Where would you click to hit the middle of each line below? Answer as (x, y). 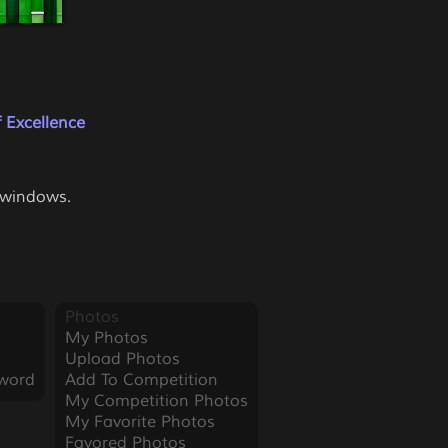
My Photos (106, 338)
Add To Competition (141, 380)
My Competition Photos (156, 401)
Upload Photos (122, 359)
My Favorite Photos (139, 422)
